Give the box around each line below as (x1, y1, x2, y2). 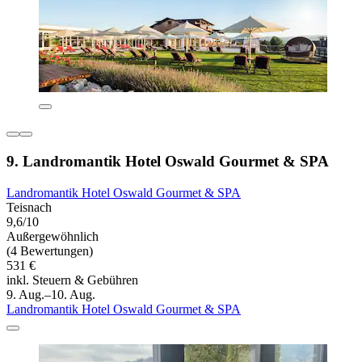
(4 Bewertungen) (6, 243, 93, 258)
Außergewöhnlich (6, 229, 99, 243)
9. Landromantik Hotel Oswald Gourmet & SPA (6, 152, 329, 170)
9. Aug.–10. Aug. (6, 287, 95, 301)
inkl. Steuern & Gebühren (6, 272, 138, 287)
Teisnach (6, 200, 52, 214)
